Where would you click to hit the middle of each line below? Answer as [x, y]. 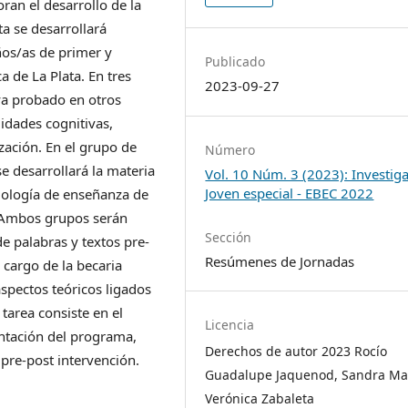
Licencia [230, 325]
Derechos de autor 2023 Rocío [296, 352]
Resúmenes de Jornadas [280, 261]
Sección [229, 237]
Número [230, 150]
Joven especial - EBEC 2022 [290, 194]
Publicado [235, 62]
